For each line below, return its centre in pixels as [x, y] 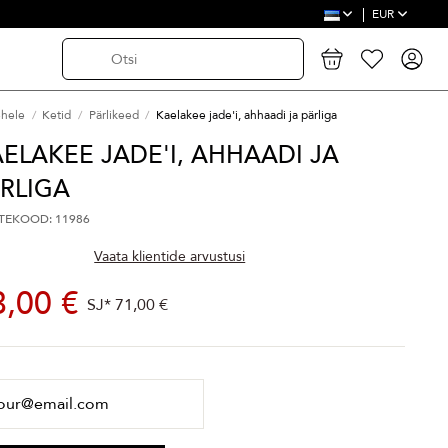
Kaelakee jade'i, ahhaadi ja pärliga [246, 115]
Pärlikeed [113, 115]
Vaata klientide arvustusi [170, 256]
